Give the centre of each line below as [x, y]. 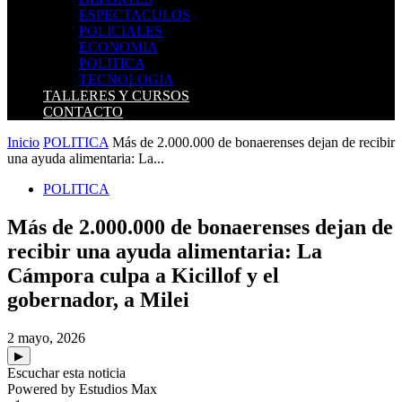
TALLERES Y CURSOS [116, 96]
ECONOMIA [118, 47]
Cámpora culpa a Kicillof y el [143, 275]
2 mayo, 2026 [46, 337]
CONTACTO [83, 112]
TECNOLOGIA [127, 79]
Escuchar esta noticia [66, 372]
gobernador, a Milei [98, 299]
